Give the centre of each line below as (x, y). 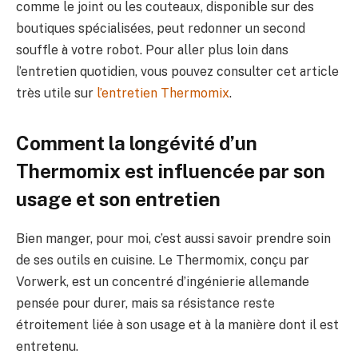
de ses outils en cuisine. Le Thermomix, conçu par (163, 261)
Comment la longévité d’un (137, 143)
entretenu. (47, 347)
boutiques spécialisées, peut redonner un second (161, 28)
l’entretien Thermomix (163, 93)
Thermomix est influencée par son (171, 171)
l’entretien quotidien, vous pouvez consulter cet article (177, 71)
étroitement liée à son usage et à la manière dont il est (177, 325)
